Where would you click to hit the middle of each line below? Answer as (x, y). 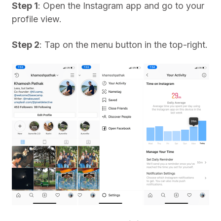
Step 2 (26, 45)
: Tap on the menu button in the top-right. (124, 45)
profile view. (37, 19)
